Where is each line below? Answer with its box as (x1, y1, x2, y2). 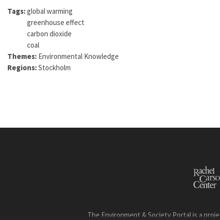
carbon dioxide (27, 28, 72, 38)
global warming (27, 6, 73, 16)
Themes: (7, 51, 38, 61)
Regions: (7, 62, 38, 72)
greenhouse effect (27, 17, 84, 27)
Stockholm (38, 62, 71, 72)
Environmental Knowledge (38, 51, 119, 61)
